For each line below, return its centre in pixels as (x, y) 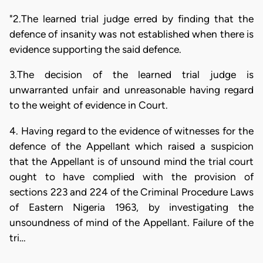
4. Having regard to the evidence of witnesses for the (131, 131)
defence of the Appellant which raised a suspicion (131, 146)
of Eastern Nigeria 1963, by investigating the (131, 207)
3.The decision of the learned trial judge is (131, 75)
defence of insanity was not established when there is (131, 34)
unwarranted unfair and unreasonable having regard (131, 90)
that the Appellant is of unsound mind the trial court (131, 161)
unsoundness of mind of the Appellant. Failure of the (131, 222)
